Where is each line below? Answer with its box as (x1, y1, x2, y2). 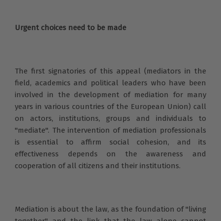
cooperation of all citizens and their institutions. (15, 161, 181, 170)
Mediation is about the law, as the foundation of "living (15, 204, 206, 214)
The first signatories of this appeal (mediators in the (15, 66, 206, 75)
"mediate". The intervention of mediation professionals (15, 125, 206, 135)
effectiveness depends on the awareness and (15, 149, 206, 158)
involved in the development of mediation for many (15, 90, 206, 99)
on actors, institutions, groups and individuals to (15, 113, 206, 123)
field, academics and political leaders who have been (15, 78, 206, 87)
